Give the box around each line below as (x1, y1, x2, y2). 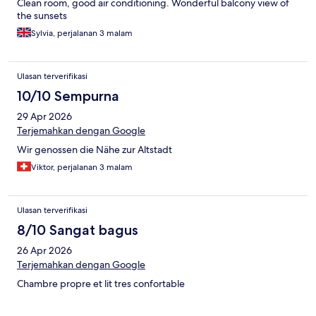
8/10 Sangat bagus (17, 221, 138, 239)
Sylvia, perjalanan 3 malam (31, 28, 133, 39)
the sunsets (17, 9, 67, 23)
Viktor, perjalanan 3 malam (31, 162, 133, 174)
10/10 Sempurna (17, 87, 119, 105)
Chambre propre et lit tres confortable (17, 277, 185, 291)
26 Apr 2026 (17, 244, 72, 257)
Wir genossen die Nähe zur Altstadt (17, 143, 172, 157)
